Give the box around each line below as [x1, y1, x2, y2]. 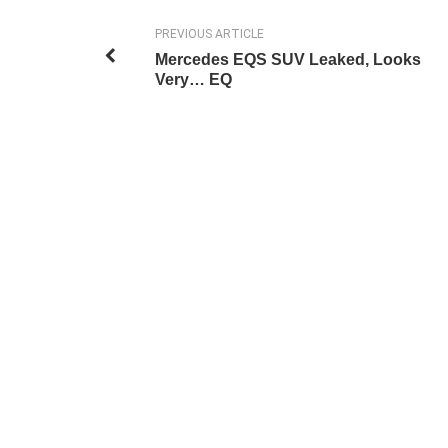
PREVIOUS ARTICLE [154, 26, 264, 41]
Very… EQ [154, 70, 232, 88]
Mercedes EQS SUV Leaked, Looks [154, 50, 421, 68]
